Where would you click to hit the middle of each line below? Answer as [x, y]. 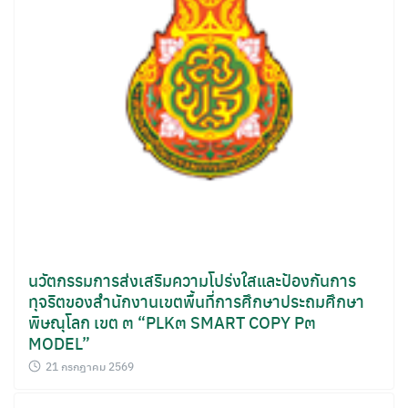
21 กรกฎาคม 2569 [90, 366]
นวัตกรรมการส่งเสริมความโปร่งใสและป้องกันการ [192, 280]
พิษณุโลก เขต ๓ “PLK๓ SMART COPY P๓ [172, 322]
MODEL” [59, 343]
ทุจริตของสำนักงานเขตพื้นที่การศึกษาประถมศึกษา [196, 301]
